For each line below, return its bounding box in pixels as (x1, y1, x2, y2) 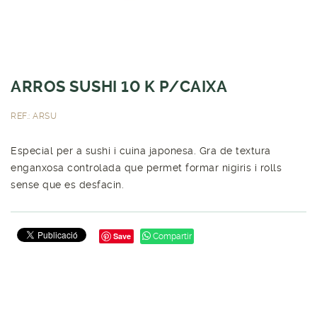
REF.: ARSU (11, 110, 57, 121)
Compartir (151, 231, 192, 241)
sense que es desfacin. (11, 178, 124, 190)
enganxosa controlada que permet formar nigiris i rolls (11, 161, 282, 173)
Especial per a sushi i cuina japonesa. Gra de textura (11, 144, 271, 156)
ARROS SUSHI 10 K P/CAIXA (11, 77, 227, 96)
